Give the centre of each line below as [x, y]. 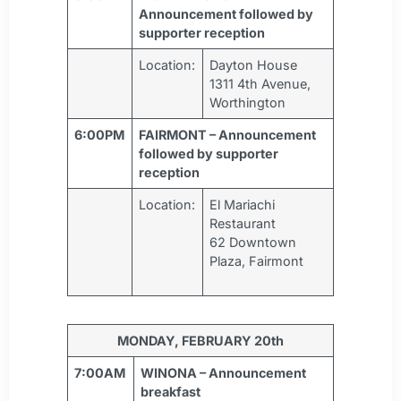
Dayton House [254, 65]
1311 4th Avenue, [260, 84]
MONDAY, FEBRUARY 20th [200, 341]
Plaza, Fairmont [268, 261]
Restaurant [243, 224]
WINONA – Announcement [224, 373]
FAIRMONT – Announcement [228, 135]
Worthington [248, 103]
